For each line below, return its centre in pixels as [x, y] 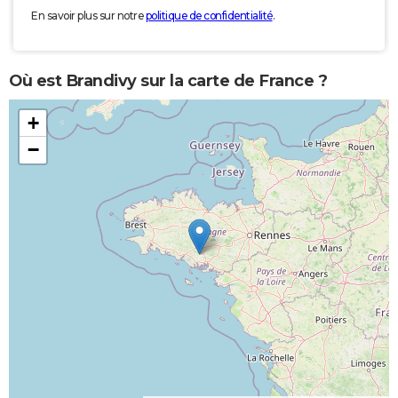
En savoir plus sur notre [88, 16]
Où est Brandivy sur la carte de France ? [168, 80]
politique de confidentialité [209, 16]
